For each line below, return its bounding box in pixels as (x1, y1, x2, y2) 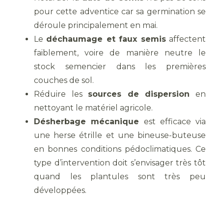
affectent (165, 34, 206, 44)
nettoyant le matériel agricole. (34, 103, 153, 112)
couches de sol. (34, 76, 94, 85)
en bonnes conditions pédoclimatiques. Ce (34, 144, 206, 154)
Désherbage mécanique (34, 117, 139, 126)
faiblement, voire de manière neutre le (34, 48, 206, 57)
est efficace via (139, 117, 206, 126)
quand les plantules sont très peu (34, 172, 206, 181)
